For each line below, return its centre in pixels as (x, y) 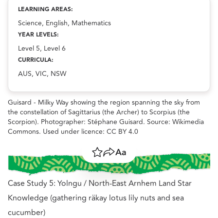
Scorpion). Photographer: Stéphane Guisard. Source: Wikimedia (106, 122)
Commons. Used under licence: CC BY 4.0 (73, 132)
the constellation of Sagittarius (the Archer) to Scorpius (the (99, 112)
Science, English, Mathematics (64, 23)
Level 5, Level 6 (42, 49)
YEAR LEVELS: (38, 35)
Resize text (139, 159)
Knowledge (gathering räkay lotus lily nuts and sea (96, 198)
